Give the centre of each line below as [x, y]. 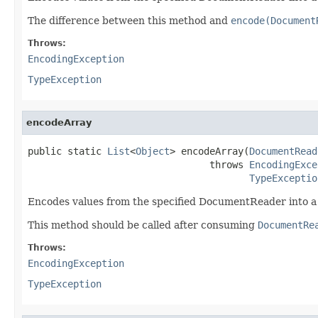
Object [153, 151]
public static [67, 151]
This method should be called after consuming [143, 225]
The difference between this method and [129, 20]
